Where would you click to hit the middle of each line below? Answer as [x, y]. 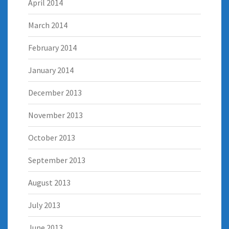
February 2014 [52, 47]
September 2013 [57, 160]
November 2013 [55, 115]
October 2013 [52, 137]
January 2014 [51, 70]
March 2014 [48, 25]
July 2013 [44, 205]
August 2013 [49, 182]
